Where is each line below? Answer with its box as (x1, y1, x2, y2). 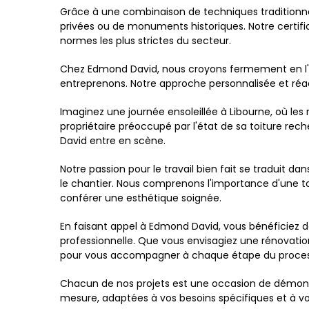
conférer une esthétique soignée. (60, 191, 221, 205)
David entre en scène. (60, 134, 166, 148)
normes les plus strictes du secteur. (60, 34, 231, 48)
